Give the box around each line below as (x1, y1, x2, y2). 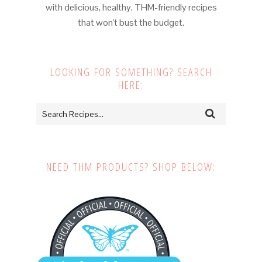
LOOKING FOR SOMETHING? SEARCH (50, 64, 212, 80)
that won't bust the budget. (78, 16, 184, 29)
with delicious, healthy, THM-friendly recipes (45, 1, 217, 14)
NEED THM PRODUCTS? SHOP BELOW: (46, 159, 216, 175)
